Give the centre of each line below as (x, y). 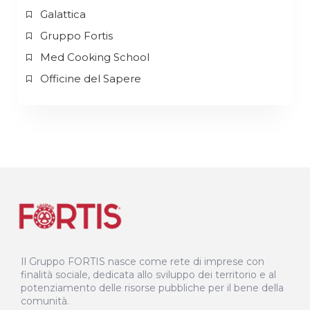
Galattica (63, 15)
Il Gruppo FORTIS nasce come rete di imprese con (143, 261)
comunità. (45, 301)
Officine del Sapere (90, 79)
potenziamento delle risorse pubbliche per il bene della (152, 288)
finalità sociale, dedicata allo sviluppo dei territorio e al (148, 274)
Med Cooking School (94, 57)
